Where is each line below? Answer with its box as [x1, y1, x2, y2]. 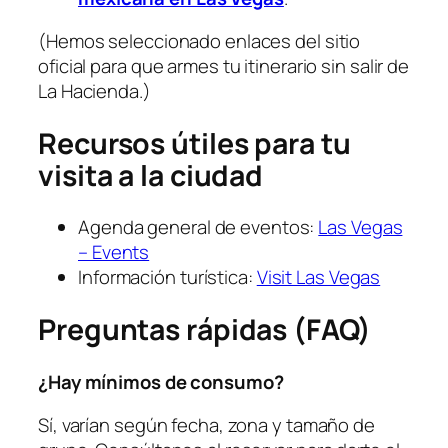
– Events [78, 239, 150, 266]
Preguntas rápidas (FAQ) [38, 310, 371, 349]
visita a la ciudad [38, 155, 264, 195]
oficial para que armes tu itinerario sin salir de [38, 53, 410, 80]
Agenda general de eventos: [78, 214, 319, 241]
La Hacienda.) [38, 78, 151, 105]
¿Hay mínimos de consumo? [38, 368, 284, 395]
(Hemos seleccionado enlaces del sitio [38, 28, 361, 55]
